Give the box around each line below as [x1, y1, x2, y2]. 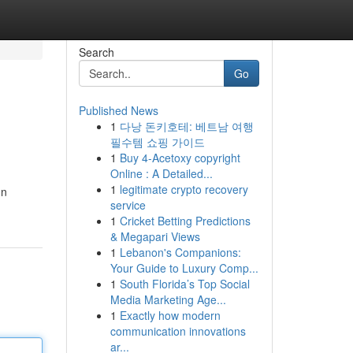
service [110, 197, 146, 213]
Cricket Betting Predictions [119, 213, 251, 229]
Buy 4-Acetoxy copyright [119, 150, 240, 165]
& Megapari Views [110, 229, 200, 244]
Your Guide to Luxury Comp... [110, 260, 258, 276]
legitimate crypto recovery [119, 181, 248, 197]
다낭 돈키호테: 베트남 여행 [119, 118, 254, 134]
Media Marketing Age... [110, 292, 226, 307]
